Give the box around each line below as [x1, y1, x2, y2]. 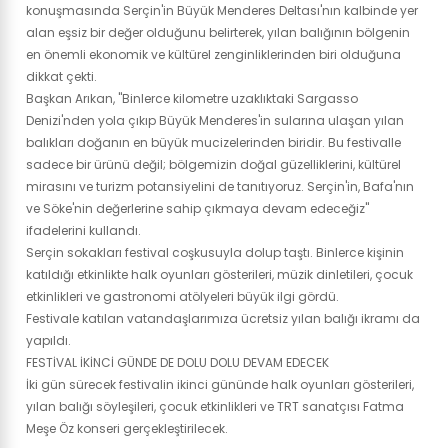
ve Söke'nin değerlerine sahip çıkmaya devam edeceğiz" [26, 199, 369, 217]
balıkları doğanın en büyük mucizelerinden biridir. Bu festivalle [26, 133, 401, 151]
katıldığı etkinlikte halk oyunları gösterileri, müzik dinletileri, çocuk [26, 265, 413, 283]
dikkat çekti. [26, 67, 97, 85]
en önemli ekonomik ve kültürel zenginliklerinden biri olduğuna [26, 45, 401, 63]
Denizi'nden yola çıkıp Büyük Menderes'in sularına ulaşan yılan [26, 111, 404, 129]
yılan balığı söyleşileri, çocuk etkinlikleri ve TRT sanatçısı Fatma [26, 397, 404, 415]
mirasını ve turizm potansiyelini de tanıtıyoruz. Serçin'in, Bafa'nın [26, 177, 414, 195]
